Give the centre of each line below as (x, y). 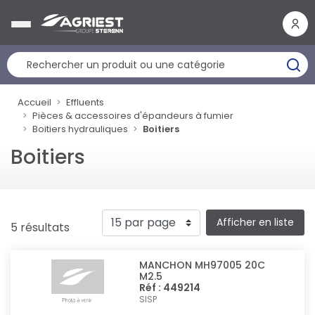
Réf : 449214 (170, 288)
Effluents (85, 102)
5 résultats (40, 227)
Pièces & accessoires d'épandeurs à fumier (133, 116)
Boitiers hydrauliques (80, 129)
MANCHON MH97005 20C (202, 265)
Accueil (34, 102)
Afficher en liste (255, 222)
